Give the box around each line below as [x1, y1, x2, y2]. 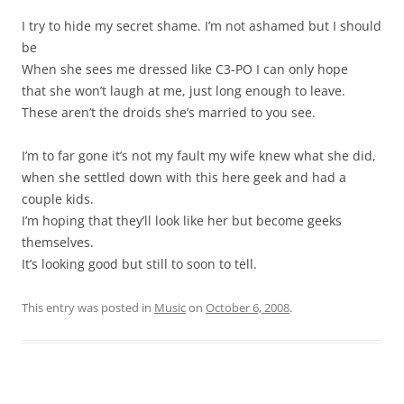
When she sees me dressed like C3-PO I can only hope [22, 60, 348, 78]
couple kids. [22, 190, 94, 207]
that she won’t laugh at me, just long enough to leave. [22, 82, 345, 99]
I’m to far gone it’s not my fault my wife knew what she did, [22, 147, 376, 164]
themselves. [22, 234, 94, 251]
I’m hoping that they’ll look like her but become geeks [22, 212, 342, 229]
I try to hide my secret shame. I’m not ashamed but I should [22, 17, 381, 34]
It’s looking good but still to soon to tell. [22, 255, 257, 272]
